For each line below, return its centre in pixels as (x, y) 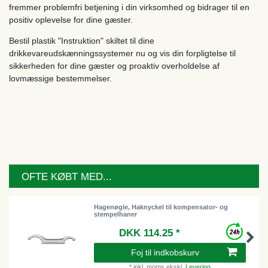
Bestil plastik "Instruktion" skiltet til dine (82, 41)
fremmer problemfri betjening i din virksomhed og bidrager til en (129, 7)
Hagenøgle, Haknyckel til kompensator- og (161, 207)
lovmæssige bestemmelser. (60, 79)
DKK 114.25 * (150, 233)
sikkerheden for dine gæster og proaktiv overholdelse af (114, 66)
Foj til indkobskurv (165, 253)
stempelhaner (116, 214)
